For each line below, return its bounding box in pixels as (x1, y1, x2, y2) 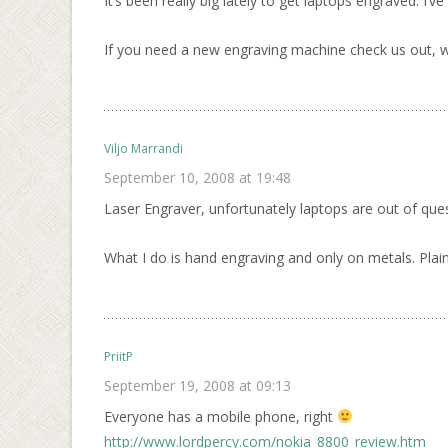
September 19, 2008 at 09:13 (104, 376, 291, 395)
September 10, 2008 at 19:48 (104, 168, 291, 187)
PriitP (104, 348, 133, 365)
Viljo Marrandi (104, 140, 183, 157)
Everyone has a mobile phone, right (104, 407, 337, 426)
